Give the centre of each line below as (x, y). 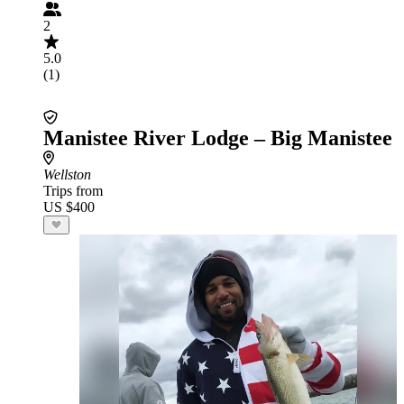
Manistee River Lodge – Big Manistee (218, 138)
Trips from (73, 191)
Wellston (67, 174)
